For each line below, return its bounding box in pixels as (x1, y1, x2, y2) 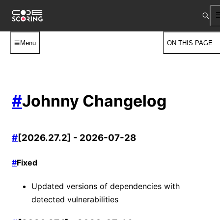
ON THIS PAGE (166, 39, 213, 47)
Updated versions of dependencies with (31, 181, 180, 191)
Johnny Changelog (22, 91, 166, 111)
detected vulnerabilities (31, 194, 118, 204)
